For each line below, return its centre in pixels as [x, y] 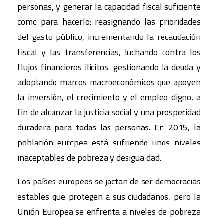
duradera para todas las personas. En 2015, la [109, 127]
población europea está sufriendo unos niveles [109, 142]
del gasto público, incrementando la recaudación [109, 37]
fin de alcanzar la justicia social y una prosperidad [109, 112]
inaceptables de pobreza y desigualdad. [89, 157]
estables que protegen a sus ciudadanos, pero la [109, 196]
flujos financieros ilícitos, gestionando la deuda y [109, 67]
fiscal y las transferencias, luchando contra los [109, 52]
